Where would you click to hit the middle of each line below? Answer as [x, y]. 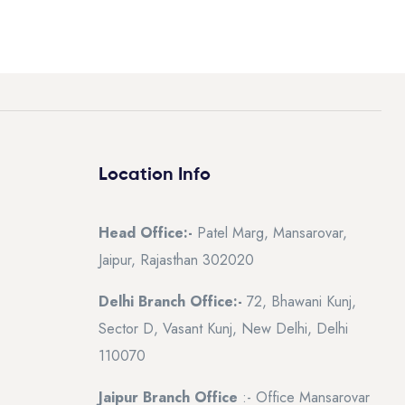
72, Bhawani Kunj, [301, 301]
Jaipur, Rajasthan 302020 [176, 259]
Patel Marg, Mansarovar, [270, 232]
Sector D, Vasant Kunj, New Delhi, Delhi [223, 328]
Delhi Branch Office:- [173, 301]
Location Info [155, 175]
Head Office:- [146, 232]
